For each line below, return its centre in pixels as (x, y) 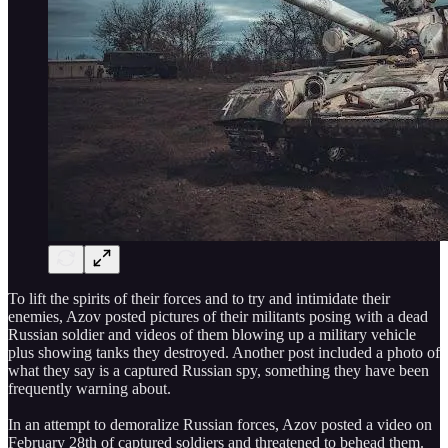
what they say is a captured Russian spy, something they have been (218, 370)
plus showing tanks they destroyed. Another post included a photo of (224, 352)
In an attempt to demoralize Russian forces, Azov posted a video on (220, 424)
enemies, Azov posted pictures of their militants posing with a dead (218, 316)
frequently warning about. (89, 388)
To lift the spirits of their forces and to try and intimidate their (199, 298)
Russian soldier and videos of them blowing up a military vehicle (212, 334)
